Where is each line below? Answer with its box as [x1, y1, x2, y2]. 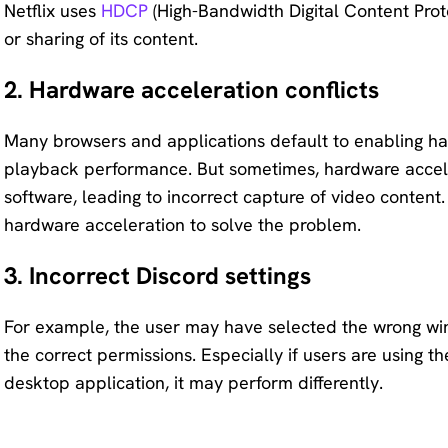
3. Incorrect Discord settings [4, 260, 311, 291]
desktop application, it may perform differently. [4, 371, 383, 394]
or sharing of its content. [4, 27, 198, 50]
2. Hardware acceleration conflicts [4, 74, 379, 105]
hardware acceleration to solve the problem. [4, 213, 361, 236]
